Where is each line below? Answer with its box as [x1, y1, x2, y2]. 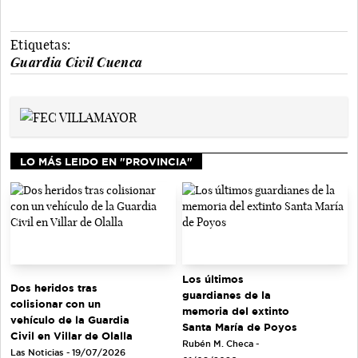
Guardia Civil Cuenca [10, 54, 143, 70]
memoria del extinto [182, 305, 289, 317]
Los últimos [182, 273, 244, 285]
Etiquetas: [10, 36, 71, 53]
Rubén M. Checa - [182, 339, 259, 349]
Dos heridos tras [10, 281, 97, 293]
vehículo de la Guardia [10, 313, 129, 325]
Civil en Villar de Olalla [10, 329, 133, 341]
